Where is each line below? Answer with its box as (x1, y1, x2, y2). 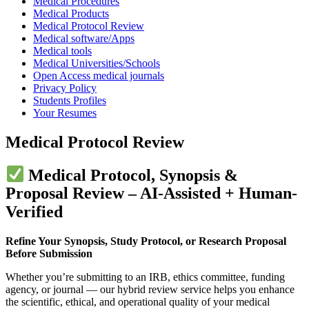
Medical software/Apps (33, 32, 134, 44)
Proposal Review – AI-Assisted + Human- (6, 184, 297, 203)
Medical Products (33, 8, 109, 19)
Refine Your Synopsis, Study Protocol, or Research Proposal (6, 235, 286, 248)
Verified (6, 203, 63, 221)
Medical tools (33, 45, 92, 57)
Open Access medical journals (33, 70, 164, 81)
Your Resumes (33, 107, 97, 119)
